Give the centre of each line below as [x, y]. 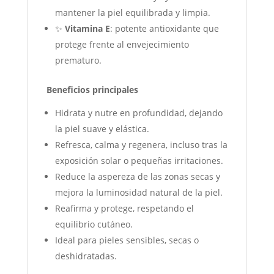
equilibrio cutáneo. [94, 224]
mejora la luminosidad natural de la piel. [139, 193]
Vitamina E [87, 29]
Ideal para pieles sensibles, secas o [127, 240]
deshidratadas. [86, 256]
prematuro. [78, 61]
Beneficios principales [92, 90]
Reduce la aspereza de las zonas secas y [137, 177]
